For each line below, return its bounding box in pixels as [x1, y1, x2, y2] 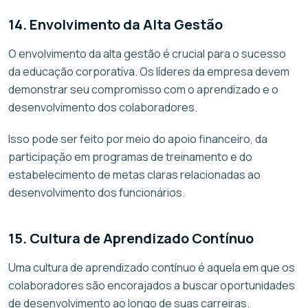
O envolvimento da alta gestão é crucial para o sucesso [8, 45, 286, 61]
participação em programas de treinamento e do [8, 148, 252, 164]
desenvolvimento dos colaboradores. [8, 99, 197, 115]
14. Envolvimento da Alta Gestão [8, 14, 223, 34]
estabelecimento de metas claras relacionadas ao [8, 166, 261, 182]
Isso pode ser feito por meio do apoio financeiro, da [8, 131, 267, 146]
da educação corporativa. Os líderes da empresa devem [8, 63, 289, 79]
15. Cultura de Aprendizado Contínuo [8, 228, 254, 247]
